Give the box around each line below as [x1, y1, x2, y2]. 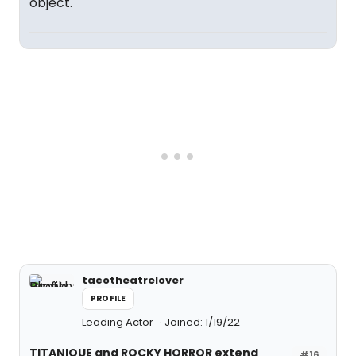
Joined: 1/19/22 [164, 315, 240, 330]
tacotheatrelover [82, 273, 184, 288]
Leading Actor [82, 315, 156, 330]
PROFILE [91, 292, 126, 304]
